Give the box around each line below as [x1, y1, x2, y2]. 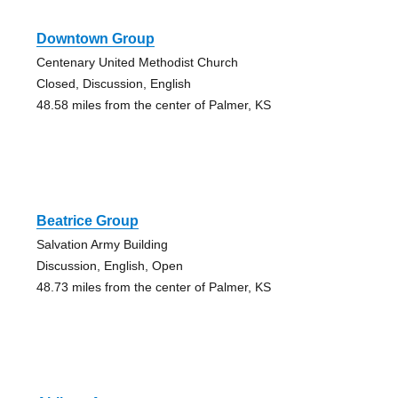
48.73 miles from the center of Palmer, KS [36, 279, 271, 294]
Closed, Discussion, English [36, 76, 191, 91]
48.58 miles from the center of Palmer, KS [36, 97, 271, 112]
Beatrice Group [36, 212, 139, 228]
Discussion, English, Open [36, 258, 183, 273]
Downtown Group [36, 30, 155, 46]
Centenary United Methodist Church [36, 54, 238, 69]
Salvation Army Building [36, 236, 168, 251]
